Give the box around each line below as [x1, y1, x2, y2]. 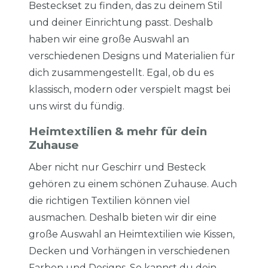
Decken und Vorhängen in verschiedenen [29, 245, 230, 257]
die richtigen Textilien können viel [29, 195, 190, 207]
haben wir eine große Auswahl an [29, 33, 189, 45]
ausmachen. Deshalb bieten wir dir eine [29, 212, 217, 224]
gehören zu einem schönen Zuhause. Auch [29, 178, 237, 190]
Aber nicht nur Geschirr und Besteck [29, 162, 206, 173]
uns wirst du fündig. [29, 100, 124, 112]
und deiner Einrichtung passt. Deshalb [29, 17, 213, 29]
